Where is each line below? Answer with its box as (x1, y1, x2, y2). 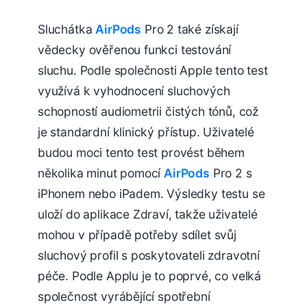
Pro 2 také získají (141, 21, 238, 36)
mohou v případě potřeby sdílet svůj (38, 227, 236, 242)
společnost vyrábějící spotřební (38, 288, 210, 304)
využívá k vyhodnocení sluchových (38, 83, 230, 98)
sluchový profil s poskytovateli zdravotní (38, 247, 260, 262)
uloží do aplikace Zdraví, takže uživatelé (38, 206, 258, 221)
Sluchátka (38, 21, 96, 36)
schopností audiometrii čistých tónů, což (38, 103, 259, 119)
